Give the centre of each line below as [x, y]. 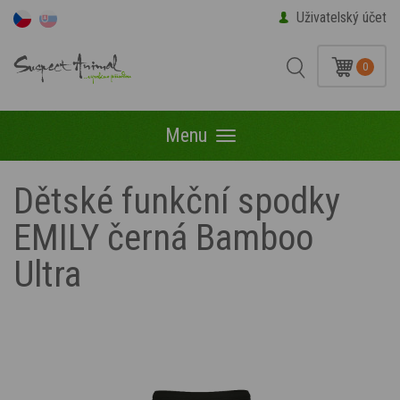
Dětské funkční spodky [177, 201]
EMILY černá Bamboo [163, 237]
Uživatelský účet [342, 17]
